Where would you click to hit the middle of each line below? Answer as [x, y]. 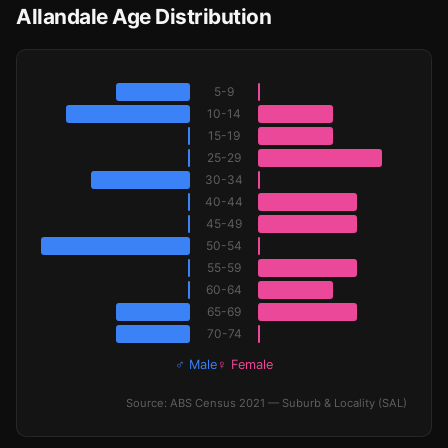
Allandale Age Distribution [143, 16]
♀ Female [245, 364]
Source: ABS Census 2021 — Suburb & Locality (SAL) [266, 403]
